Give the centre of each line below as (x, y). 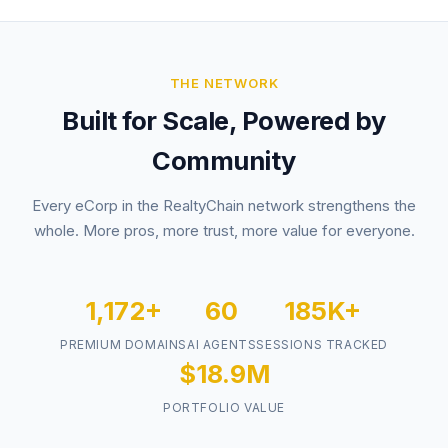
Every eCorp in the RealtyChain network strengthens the (224, 205)
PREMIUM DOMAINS (123, 344)
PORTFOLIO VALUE (224, 407)
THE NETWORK (224, 83)
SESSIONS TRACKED (322, 344)
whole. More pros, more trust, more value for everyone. (224, 230)
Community (224, 160)
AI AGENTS (221, 344)
